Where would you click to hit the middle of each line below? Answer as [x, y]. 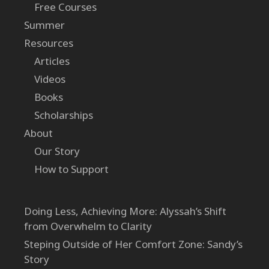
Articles [52, 61]
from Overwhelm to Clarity [88, 226]
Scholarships [64, 115]
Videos [50, 79]
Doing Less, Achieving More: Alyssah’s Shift [125, 211]
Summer [44, 25]
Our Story [57, 151]
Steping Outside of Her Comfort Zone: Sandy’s [133, 244]
